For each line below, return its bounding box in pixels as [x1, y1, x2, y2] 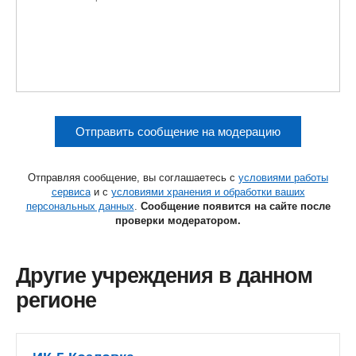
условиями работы [238, 172, 328, 184]
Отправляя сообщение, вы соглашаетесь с [28, 172, 238, 184]
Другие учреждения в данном [16, 264, 312, 288]
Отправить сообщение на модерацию [75, 125, 281, 138]
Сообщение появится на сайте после [140, 200, 331, 212]
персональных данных [25, 200, 134, 212]
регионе [16, 288, 96, 312]
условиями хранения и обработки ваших [110, 186, 305, 198]
